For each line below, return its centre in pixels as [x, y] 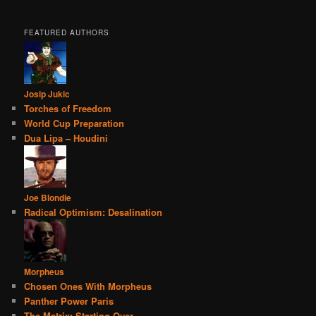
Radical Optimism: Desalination [93, 212]
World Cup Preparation [74, 123]
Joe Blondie [48, 197]
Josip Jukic [47, 93]
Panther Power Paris [69, 300]
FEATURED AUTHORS [67, 32]
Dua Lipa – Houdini [66, 138]
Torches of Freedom [68, 108]
